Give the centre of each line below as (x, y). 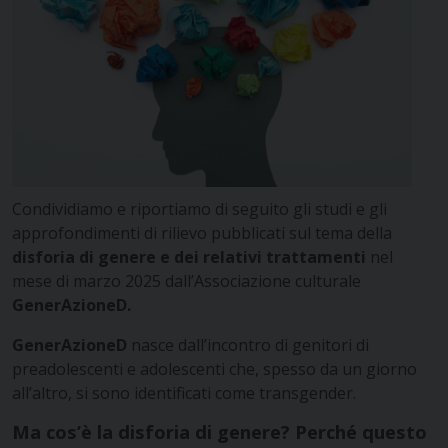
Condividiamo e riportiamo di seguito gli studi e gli (199, 208)
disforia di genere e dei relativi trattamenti (189, 256)
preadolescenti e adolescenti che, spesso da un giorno (214, 368)
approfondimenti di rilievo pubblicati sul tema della (202, 232)
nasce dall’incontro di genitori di (248, 344)
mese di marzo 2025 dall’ (103, 280)
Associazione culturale (277, 280)
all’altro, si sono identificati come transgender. (184, 392)
